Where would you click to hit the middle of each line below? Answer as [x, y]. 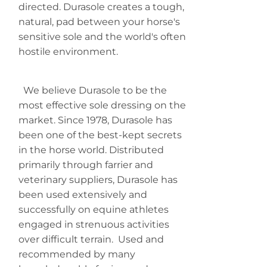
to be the [145, 91]
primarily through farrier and [86, 165]
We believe [47, 91]
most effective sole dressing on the [102, 105]
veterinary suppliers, [66, 180]
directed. [40, 7]
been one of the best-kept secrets [100, 135]
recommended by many [77, 254]
